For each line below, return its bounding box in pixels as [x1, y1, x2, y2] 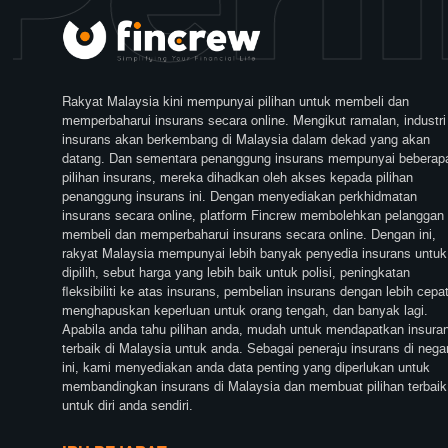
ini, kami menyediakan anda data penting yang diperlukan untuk [62, 362, 430, 376]
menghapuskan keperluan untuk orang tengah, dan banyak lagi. [62, 305, 428, 319]
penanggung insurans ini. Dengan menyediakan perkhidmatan [62, 191, 417, 205]
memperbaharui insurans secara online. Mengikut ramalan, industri [62, 115, 446, 129]
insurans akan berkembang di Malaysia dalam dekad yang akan [62, 134, 430, 148]
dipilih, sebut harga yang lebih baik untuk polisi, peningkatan [62, 267, 410, 281]
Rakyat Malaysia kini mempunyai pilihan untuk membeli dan [62, 96, 409, 110]
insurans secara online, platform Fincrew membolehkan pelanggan [62, 210, 444, 224]
